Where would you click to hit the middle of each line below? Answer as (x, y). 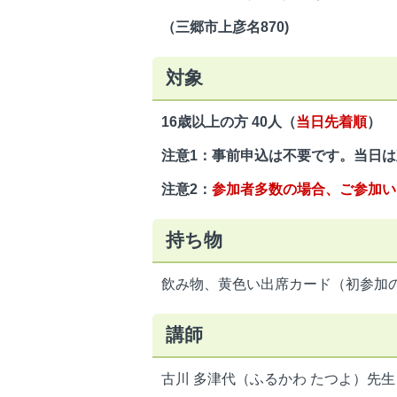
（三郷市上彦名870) (225, 27)
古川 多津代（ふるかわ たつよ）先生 (278, 378)
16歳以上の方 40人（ (229, 122)
